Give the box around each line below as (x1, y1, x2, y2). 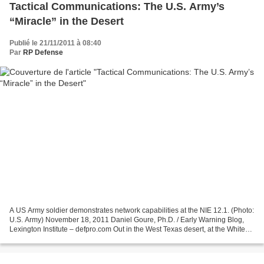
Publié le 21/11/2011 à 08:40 (9, 39, 101, 48)
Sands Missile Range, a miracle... (9, 234, 116, 243)
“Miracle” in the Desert (9, 15, 124, 28)
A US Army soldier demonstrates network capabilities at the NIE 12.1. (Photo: (9, 206, 254, 214)
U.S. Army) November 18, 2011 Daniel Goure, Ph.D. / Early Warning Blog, (9, 215, 244, 224)
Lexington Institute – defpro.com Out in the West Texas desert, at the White (9, 225, 245, 233)
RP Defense (23, 48, 63, 57)
